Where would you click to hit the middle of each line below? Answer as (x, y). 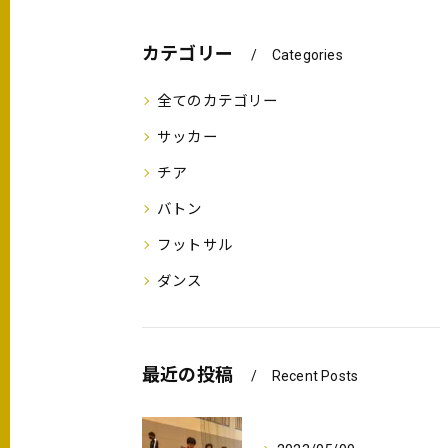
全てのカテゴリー (218, 101)
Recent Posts (315, 375)
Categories (307, 54)
